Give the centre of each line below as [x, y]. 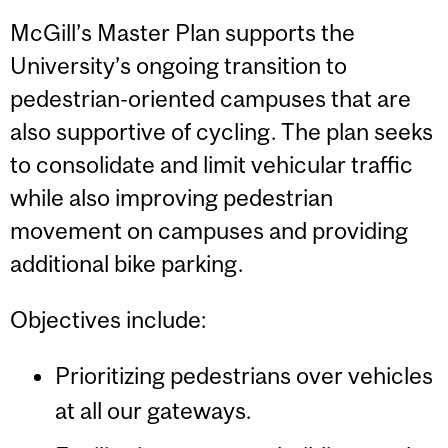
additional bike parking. [126, 264]
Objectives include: [108, 319]
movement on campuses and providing [209, 231]
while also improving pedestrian [171, 198]
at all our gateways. [152, 410]
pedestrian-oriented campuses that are [210, 99]
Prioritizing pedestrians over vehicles [243, 375]
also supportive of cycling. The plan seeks [221, 132]
